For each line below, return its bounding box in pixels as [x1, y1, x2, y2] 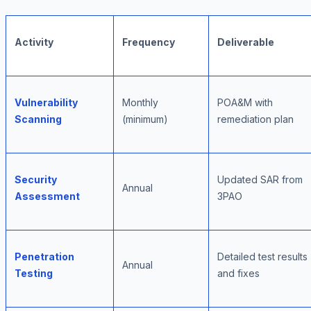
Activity [15, 36, 53, 49]
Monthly [122, 96, 158, 109]
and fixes [217, 267, 260, 280]
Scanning [15, 113, 62, 126]
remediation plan [217, 113, 294, 126]
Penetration [15, 251, 74, 263]
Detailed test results [217, 251, 308, 263]
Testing [15, 267, 53, 280]
